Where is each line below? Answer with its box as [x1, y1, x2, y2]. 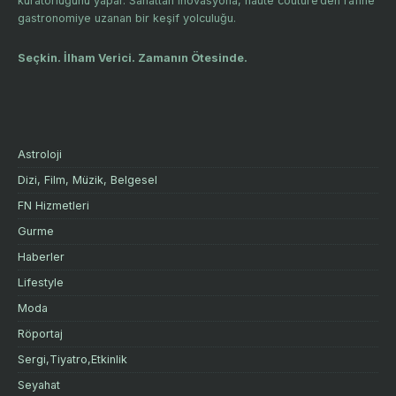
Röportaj [18, 326, 63, 340]
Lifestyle [18, 275, 64, 289]
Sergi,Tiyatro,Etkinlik [18, 352, 127, 366]
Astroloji [18, 147, 62, 161]
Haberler [18, 249, 65, 263]
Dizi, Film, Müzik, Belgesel [18, 172, 157, 187]
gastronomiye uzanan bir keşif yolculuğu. [18, 11, 236, 25]
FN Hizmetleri [18, 198, 89, 212]
